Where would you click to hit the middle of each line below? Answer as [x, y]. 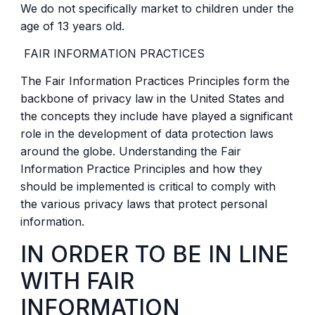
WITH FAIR [77, 281]
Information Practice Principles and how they [141, 169]
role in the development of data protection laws [147, 134]
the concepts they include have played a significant [156, 116]
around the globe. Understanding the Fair [130, 152]
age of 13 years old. [72, 26]
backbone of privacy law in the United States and [152, 99]
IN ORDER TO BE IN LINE [154, 254]
